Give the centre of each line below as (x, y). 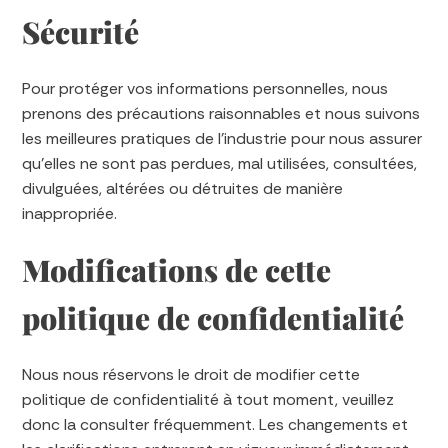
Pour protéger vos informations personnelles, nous (205, 88)
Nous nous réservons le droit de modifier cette (191, 374)
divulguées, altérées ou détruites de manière (183, 188)
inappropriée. (70, 213)
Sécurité (81, 32)
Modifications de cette (177, 270)
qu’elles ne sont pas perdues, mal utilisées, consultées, (220, 163)
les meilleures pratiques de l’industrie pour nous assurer (222, 138)
